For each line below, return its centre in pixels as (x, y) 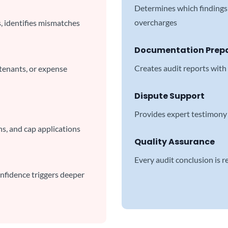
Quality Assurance (175, 142)
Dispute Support (169, 96)
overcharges (156, 22)
